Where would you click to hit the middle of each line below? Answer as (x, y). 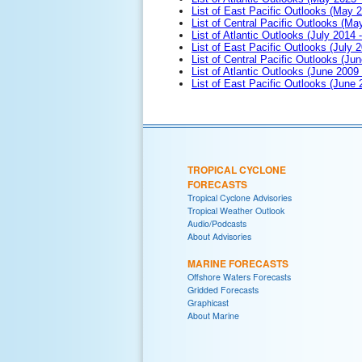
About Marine (213, 315)
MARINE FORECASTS (238, 263)
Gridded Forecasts (223, 289)
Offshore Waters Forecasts (239, 276)
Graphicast (208, 302)
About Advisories (219, 236)
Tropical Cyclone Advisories (240, 197)
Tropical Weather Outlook (236, 210)
